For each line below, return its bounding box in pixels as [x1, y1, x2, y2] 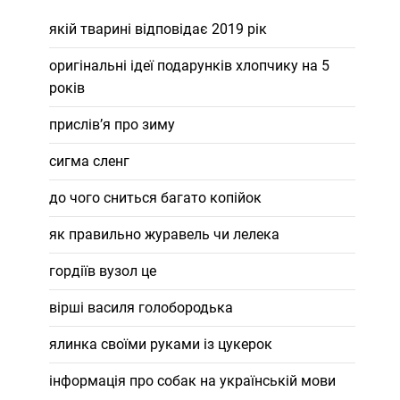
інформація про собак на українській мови [48, 372, 336, 389]
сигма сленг [48, 153, 129, 170]
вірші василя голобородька [48, 299, 233, 316]
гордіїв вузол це [48, 262, 156, 279]
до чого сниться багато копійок [48, 189, 262, 206]
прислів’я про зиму [48, 116, 175, 133]
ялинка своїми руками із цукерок [48, 336, 272, 353]
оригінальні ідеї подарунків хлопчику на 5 [48, 57, 329, 74]
